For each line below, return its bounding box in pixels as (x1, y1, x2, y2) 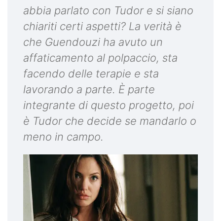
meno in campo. (23, 130, 104, 143)
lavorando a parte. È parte (23, 82, 155, 96)
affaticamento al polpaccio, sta (23, 51, 178, 64)
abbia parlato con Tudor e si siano (23, 3, 193, 17)
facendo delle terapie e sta (23, 67, 159, 80)
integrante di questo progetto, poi (23, 98, 194, 111)
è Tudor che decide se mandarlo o (23, 114, 196, 127)
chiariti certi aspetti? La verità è (23, 19, 182, 33)
